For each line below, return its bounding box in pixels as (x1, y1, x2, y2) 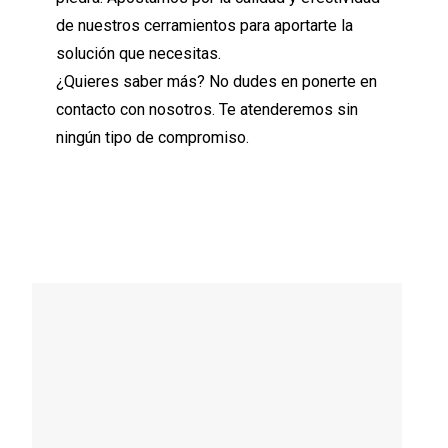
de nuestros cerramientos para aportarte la (55, 16, 353, 36)
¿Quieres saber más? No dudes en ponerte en (55, 72, 377, 92)
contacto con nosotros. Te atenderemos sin (55, 100, 358, 120)
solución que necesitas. (55, 44, 221, 64)
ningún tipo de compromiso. (55, 128, 249, 148)
